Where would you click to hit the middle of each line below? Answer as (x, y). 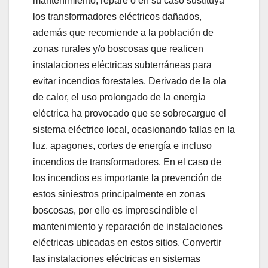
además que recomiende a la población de (123, 32)
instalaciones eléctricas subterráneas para (122, 65)
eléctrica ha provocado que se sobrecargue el (130, 113)
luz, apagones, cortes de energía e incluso (122, 145)
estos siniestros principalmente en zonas (119, 194)
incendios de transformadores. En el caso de (127, 162)
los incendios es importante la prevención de (127, 178)
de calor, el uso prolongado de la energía (119, 97)
